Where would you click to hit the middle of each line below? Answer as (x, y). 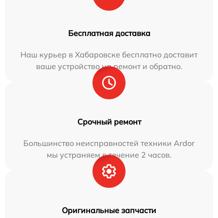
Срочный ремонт (109, 122)
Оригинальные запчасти (109, 210)
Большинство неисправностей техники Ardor (109, 143)
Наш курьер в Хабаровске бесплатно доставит (109, 54)
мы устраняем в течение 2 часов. (109, 155)
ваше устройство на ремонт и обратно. (109, 66)
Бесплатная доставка (109, 33)
